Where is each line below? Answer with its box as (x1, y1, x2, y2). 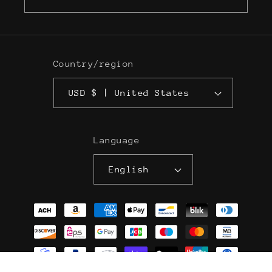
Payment (25, 198, 71, 210)
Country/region (53, 58, 134, 69)
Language (93, 135, 140, 146)
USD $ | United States (91, 87, 190, 98)
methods (25, 216, 71, 228)
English (109, 164, 149, 175)
